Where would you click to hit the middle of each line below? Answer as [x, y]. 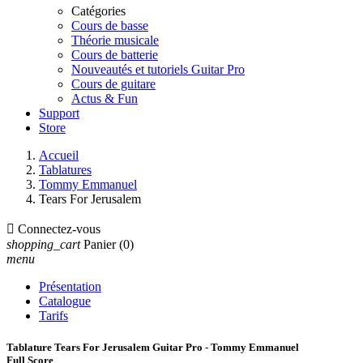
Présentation [70, 286]
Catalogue [65, 301]
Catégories [98, 11]
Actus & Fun [105, 98]
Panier [100, 244]
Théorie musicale [115, 40]
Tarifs [53, 316]
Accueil [59, 155]
